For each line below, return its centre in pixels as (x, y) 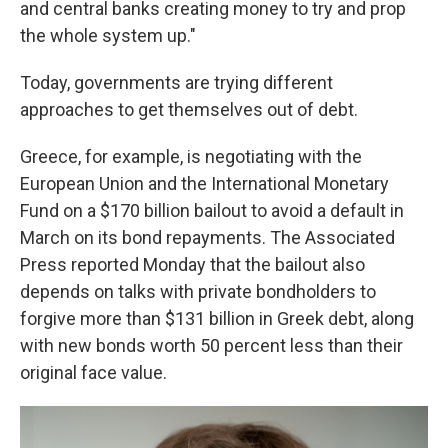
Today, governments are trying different (176, 82)
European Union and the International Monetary (204, 183)
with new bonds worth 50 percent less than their (211, 345)
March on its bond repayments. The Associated (207, 237)
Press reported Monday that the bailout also (192, 264)
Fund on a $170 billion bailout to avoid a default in (212, 210)
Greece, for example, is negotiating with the (191, 156)
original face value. (93, 372)
